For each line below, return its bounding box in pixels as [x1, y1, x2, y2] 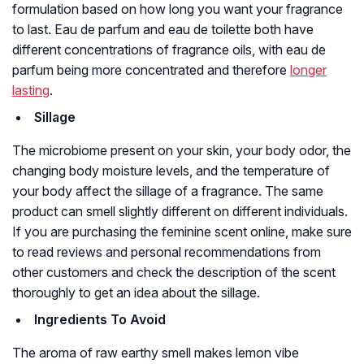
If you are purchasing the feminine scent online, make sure [12, 223, 352, 240]
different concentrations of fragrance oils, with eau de [12, 41, 326, 58]
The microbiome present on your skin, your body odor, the [12, 142, 351, 159]
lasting [12, 82, 50, 99]
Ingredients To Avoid [34, 311, 166, 328]
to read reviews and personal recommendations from [12, 244, 321, 261]
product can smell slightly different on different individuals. [12, 203, 348, 220]
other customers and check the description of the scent [12, 264, 336, 281]
